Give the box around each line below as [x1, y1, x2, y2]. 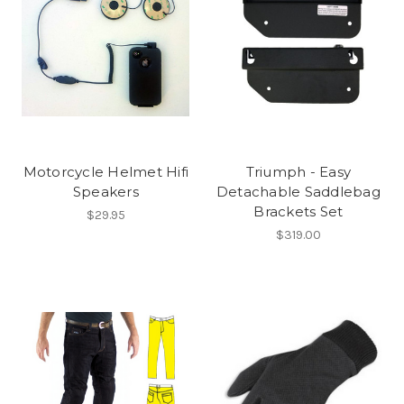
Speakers [72, 183, 139, 201]
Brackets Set [253, 203, 344, 221]
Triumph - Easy [245, 163, 351, 181]
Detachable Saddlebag [216, 183, 381, 201]
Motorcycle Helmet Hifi [23, 163, 188, 181]
